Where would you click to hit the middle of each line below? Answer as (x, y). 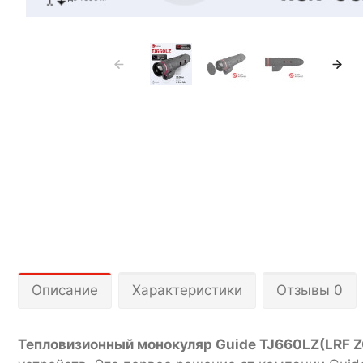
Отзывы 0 (310, 290)
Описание (65, 290)
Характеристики (187, 290)
